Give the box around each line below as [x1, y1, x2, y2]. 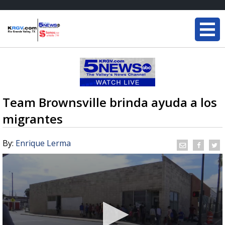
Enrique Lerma [16, 138, 71, 149]
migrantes [3, 110, 63, 127]
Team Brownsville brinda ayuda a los [3, 94, 217, 110]
